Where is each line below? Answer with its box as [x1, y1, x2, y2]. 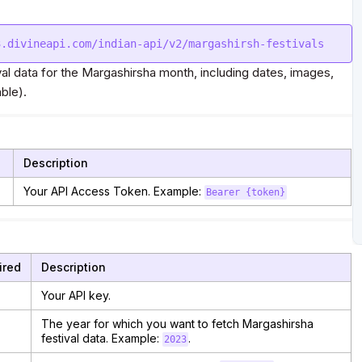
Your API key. [41, 288, 111, 302]
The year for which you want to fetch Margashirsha [41, 317, 314, 330]
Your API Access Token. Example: [23, 184, 204, 198]
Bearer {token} [205, 187, 285, 198]
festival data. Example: [41, 331, 162, 345]
